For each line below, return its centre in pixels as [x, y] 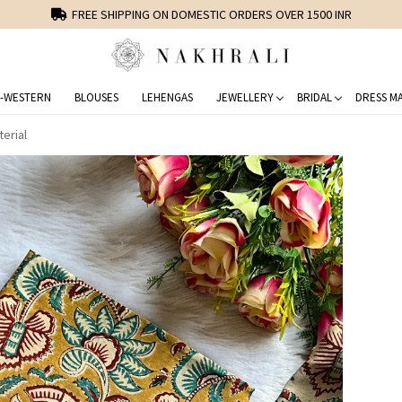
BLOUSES [96, 97]
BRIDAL [314, 97]
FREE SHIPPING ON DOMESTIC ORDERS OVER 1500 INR [211, 14]
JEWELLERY [245, 97]
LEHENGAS [167, 97]
